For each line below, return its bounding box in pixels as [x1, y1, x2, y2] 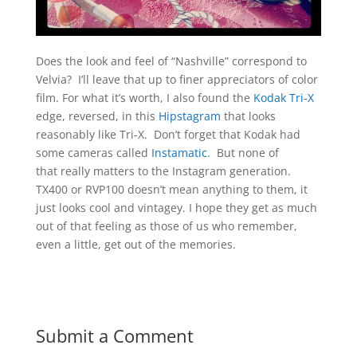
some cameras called [35, 145, 151, 161]
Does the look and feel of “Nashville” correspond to [35, 53, 307, 69]
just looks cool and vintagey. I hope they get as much [35, 200, 317, 216]
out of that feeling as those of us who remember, [35, 218, 297, 234]
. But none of [206, 145, 279, 161]
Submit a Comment [35, 324, 194, 348]
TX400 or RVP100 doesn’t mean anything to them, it [35, 182, 308, 198]
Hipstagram [158, 108, 221, 124]
